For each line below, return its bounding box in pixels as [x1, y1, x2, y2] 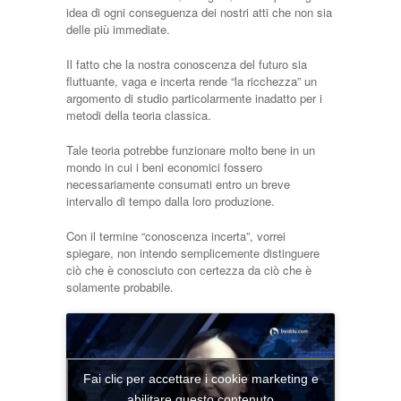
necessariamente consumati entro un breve [66, 175, 290, 193]
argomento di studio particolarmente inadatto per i [66, 90, 322, 107]
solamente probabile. [66, 278, 174, 296]
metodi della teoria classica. [66, 107, 211, 124]
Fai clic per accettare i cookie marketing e [82, 371, 319, 386]
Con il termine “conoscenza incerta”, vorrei [66, 227, 286, 245]
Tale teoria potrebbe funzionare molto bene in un [66, 141, 315, 159]
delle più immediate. [66, 21, 170, 38]
